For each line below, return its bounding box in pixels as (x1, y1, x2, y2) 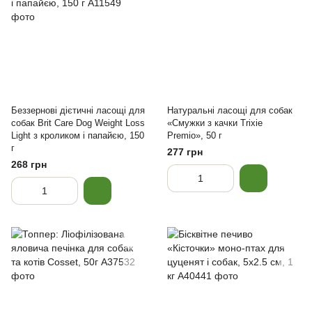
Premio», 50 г (167, 130, 222, 141)
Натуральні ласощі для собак (167, 105, 292, 116)
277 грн (167, 146, 203, 157)
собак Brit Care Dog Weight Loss (11, 118, 145, 128)
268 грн (11, 159, 47, 170)
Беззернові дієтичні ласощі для (11, 105, 145, 116)
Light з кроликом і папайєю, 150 (11, 130, 144, 141)
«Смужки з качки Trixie (167, 118, 263, 128)
